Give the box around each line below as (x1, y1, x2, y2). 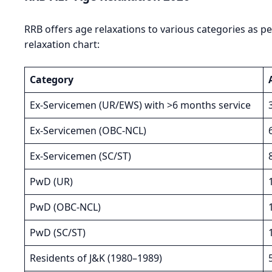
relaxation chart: (24, 38, 100, 52)
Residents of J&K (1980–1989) (30, 251, 162, 265)
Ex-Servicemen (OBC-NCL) (30, 124, 146, 138)
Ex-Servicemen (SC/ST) (30, 149, 131, 163)
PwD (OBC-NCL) (30, 200, 101, 214)
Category (30, 73, 73, 87)
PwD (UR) (30, 175, 73, 189)
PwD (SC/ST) (30, 226, 86, 240)
